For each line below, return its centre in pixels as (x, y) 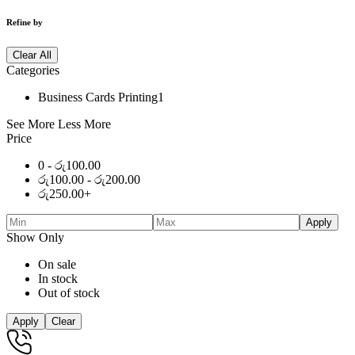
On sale (57, 264)
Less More (84, 124)
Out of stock (69, 292)
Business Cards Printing (98, 97)
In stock (58, 278)
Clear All (32, 55)
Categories (33, 70)
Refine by (25, 22)
